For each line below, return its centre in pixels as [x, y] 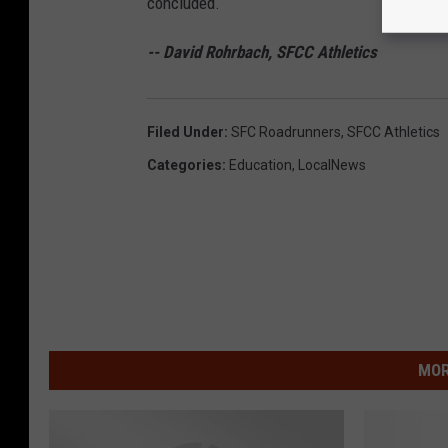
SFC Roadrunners [286, 132]
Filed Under [185, 132]
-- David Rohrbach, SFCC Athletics [262, 52]
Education [260, 165]
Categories [184, 165]
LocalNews [332, 165]
